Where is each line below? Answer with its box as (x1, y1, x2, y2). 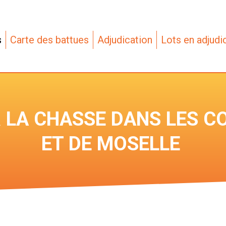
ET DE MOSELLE (41, 132, 180, 155)
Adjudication (97, 34, 152, 46)
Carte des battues (10, 34, 89, 46)
